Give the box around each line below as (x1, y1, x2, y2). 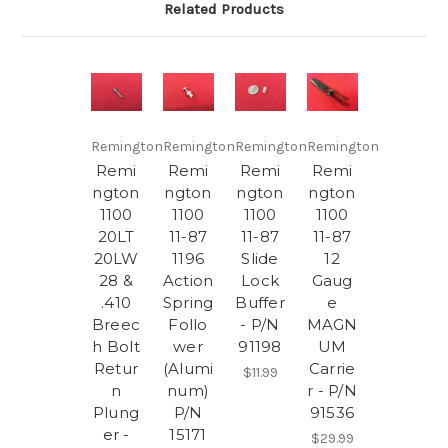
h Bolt (92, 337, 140, 357)
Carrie (308, 359, 356, 379)
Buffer (235, 293, 285, 313)
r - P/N (307, 381, 357, 401)
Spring (162, 293, 214, 313)
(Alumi (162, 359, 214, 379)
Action (162, 271, 214, 291)
